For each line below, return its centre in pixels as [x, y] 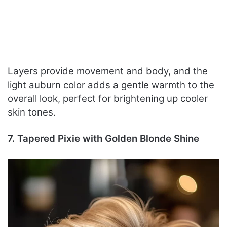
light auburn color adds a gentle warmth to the [111, 85]
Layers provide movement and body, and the [108, 71]
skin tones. [32, 112]
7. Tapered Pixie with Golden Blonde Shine [103, 138]
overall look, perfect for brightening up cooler [108, 98]
